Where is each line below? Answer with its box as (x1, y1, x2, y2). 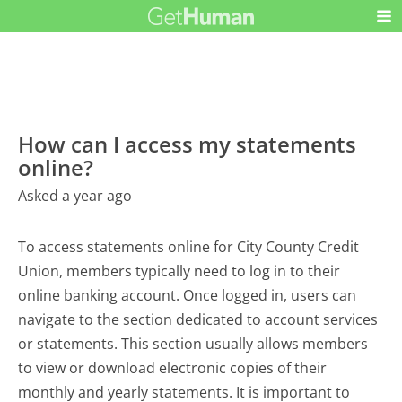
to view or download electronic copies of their (18, 358, 328, 379)
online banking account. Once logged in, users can (18, 285, 357, 306)
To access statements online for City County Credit (18, 237, 360, 258)
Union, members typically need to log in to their (18, 261, 341, 282)
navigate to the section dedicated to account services (18, 310, 379, 330)
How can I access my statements (18, 129, 357, 160)
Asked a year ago (18, 186, 133, 206)
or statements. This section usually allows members (18, 334, 369, 354)
